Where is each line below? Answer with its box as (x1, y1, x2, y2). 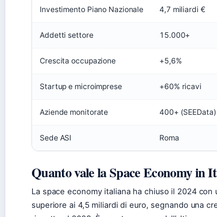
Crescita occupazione (40, 56, 116, 66)
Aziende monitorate (40, 108, 108, 117)
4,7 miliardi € (159, 5, 205, 15)
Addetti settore (40, 31, 93, 40)
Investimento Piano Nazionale (40, 5, 144, 15)
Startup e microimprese (40, 82, 122, 92)
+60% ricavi (159, 82, 201, 92)
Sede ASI (40, 133, 72, 143)
